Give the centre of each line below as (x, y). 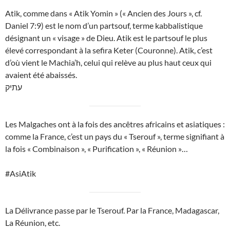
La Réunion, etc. (33, 223)
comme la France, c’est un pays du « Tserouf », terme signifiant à (115, 137)
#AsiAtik (21, 174)
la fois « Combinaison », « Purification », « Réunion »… (97, 149)
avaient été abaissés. (41, 75)
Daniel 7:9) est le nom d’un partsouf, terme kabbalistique (104, 26)
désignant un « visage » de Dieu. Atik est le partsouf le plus (106, 38)
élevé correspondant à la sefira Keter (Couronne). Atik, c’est (109, 50)
